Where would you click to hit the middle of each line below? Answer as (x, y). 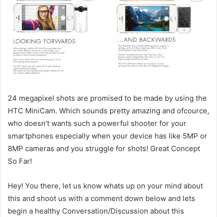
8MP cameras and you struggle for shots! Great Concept (104, 149)
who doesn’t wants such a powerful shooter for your (97, 124)
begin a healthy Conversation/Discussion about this (96, 211)
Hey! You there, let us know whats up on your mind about (105, 186)
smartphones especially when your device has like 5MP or (108, 136)
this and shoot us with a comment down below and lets (101, 199)
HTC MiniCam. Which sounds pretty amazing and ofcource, (108, 111)
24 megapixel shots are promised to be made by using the (107, 98)
